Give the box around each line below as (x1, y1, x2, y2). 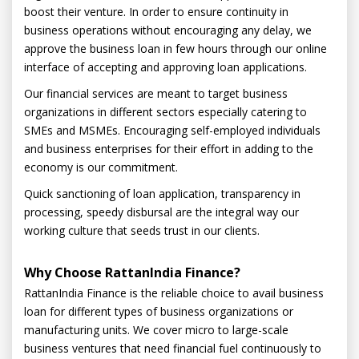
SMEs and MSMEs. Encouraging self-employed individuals (24, 123, 321, 138)
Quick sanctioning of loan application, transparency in (24, 186, 301, 201)
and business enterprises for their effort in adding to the (24, 141, 313, 156)
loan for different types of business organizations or (24, 304, 293, 319)
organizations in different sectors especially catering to (24, 104, 307, 119)
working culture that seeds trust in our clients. (24, 223, 260, 238)
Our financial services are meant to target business (24, 86, 288, 101)
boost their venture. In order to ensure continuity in (24, 4, 288, 19)
